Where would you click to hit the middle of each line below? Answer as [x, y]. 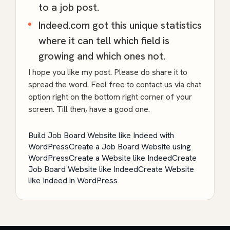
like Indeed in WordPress [73, 180]
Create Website [166, 169]
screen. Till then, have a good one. [89, 109]
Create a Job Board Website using [130, 146]
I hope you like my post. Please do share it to [108, 72]
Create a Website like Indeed [120, 158]
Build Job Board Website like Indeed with [101, 135]
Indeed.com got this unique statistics [120, 25]
